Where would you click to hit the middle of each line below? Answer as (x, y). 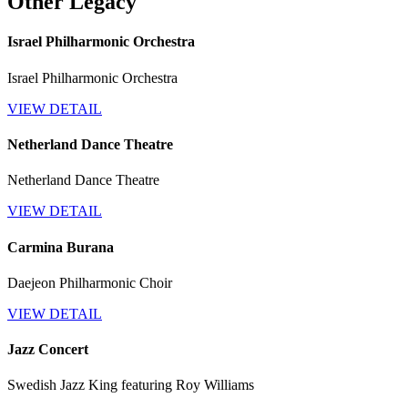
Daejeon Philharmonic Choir (90, 282)
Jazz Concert (48, 350)
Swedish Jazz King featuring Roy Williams (131, 385)
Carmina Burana (61, 247)
